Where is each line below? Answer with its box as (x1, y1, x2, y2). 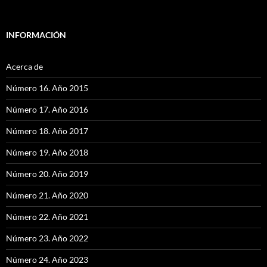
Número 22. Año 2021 (6, 211, 88, 222)
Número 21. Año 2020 (6, 190, 88, 200)
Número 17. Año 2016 (6, 104, 88, 114)
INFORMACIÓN (6, 29, 66, 40)
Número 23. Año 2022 (6, 232, 88, 243)
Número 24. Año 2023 (6, 254, 88, 265)
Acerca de (6, 61, 43, 72)
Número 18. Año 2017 (6, 125, 88, 136)
